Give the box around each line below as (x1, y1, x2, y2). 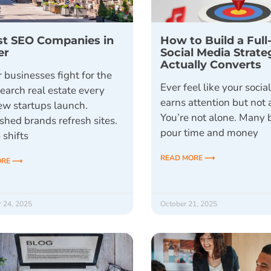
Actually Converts (160, 57, 262, 71)
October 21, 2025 (160, 198, 218, 209)
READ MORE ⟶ (160, 152, 215, 163)
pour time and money (160, 125, 259, 140)
